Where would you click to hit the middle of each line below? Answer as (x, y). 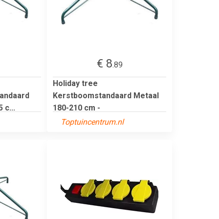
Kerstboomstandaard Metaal (106, 95)
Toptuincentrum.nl (92, 122)
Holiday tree (75, 83)
